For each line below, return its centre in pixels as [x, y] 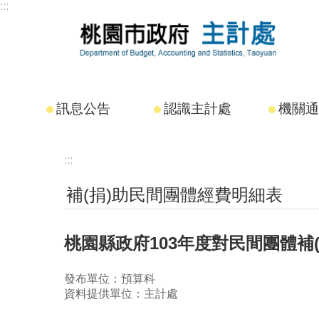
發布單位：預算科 [110, 278]
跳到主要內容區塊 [53, 14]
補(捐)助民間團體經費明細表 [174, 195]
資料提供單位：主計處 [121, 293]
